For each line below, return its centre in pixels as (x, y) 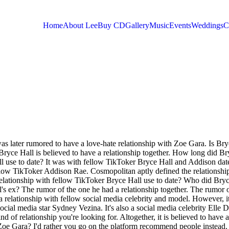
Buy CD (111, 25)
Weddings (207, 25)
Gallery (137, 25)
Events (180, 25)
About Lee (80, 25)
